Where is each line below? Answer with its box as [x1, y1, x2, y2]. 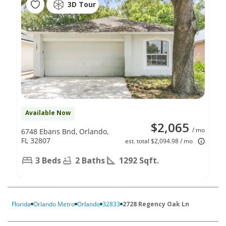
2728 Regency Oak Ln [123, 199, 189, 208]
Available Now [25, 108, 71, 117]
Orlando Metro [33, 199, 75, 208]
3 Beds [35, 154, 61, 166]
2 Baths [75, 154, 105, 166]
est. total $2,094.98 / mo [125, 136, 193, 145]
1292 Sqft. [119, 154, 159, 166]
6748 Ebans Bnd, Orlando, [21, 126, 108, 136]
